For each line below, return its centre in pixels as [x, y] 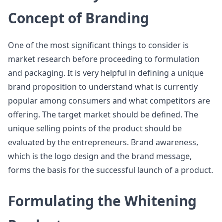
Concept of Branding [79, 18]
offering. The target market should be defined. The [103, 114]
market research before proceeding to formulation [104, 59]
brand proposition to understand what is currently [103, 87]
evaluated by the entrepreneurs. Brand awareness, [103, 142]
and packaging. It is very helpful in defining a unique [106, 73]
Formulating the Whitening [102, 201]
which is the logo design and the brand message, [100, 156]
